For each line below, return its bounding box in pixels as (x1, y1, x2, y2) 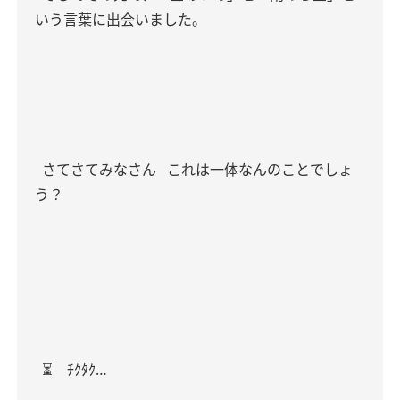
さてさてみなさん (38, 160, 156, 179)
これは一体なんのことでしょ (163, 160, 353, 179)
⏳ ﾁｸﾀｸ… (38, 360, 107, 379)
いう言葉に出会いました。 (35, 10, 206, 29)
